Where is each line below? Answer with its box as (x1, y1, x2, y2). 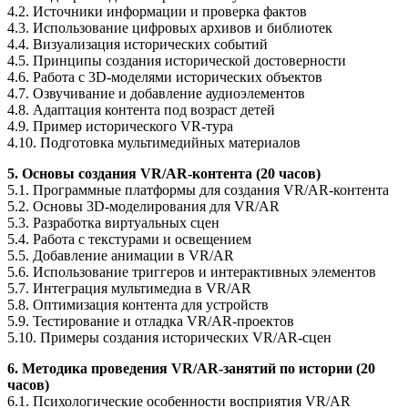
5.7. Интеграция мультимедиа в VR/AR (7, 280, 251, 296)
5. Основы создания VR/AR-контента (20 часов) (7, 165, 321, 181)
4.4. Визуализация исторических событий (7, 36, 268, 52)
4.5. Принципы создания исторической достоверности (7, 52, 346, 68)
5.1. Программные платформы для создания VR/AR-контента (7, 181, 389, 198)
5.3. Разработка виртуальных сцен (7, 214, 219, 230)
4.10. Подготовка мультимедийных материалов (7, 134, 301, 150)
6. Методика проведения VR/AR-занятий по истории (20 (7, 360, 375, 376)
